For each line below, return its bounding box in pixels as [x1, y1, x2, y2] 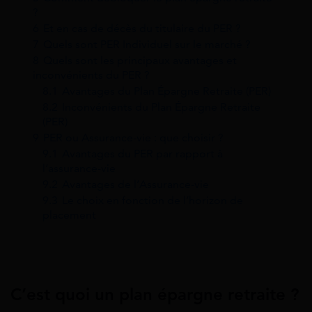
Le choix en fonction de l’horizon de [62, 192, 243, 208]
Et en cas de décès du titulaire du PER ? [43, 20, 241, 36]
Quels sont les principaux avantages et [43, 52, 237, 68]
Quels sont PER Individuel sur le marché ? [43, 36, 251, 52]
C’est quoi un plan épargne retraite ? [10, 283, 299, 305]
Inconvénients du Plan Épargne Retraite [62, 99, 260, 114]
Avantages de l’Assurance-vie [62, 176, 209, 192]
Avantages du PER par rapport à [62, 146, 223, 161]
